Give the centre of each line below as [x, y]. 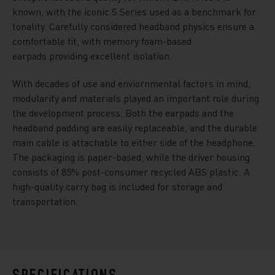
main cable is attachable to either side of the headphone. [134, 142]
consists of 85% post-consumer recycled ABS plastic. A [131, 172]
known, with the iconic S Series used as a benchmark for [134, 11]
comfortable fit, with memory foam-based [102, 41]
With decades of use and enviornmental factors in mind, [131, 83]
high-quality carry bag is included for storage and [117, 186]
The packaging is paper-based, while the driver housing [131, 157]
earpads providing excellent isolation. [92, 56]
